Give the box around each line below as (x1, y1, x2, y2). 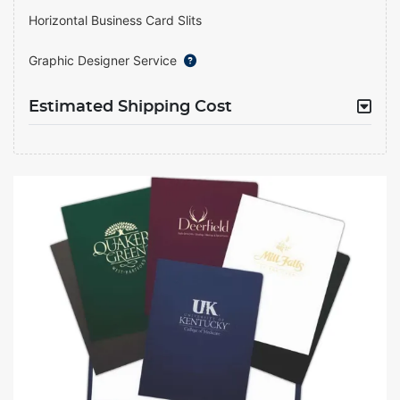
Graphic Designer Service (29, 53, 177, 68)
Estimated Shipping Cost (29, 99, 232, 115)
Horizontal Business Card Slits (29, 12, 202, 28)
